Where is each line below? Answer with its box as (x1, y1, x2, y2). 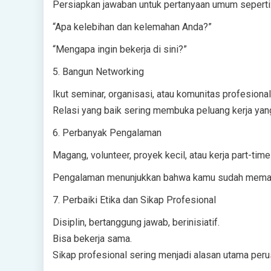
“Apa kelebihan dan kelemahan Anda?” (53, 21, 212, 33)
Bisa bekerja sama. (53, 233, 132, 244)
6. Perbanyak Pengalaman (53, 127, 162, 139)
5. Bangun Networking (53, 66, 144, 77)
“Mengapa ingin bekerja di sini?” (53, 44, 187, 55)
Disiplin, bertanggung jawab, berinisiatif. (53, 217, 220, 228)
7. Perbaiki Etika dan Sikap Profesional (53, 194, 216, 206)
